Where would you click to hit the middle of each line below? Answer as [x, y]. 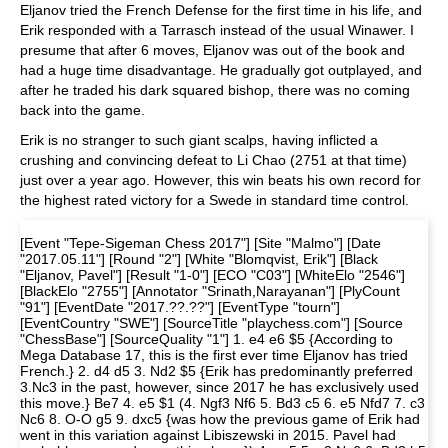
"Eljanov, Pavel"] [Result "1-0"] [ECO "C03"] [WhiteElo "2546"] [212, 275]
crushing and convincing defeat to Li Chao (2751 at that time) [213, 160]
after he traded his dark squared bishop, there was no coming [215, 90]
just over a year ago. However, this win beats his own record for [220, 180]
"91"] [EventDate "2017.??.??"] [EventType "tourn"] [180, 307]
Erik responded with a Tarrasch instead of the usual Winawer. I [217, 30]
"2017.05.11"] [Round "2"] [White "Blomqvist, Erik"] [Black [199, 259]
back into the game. [82, 110]
